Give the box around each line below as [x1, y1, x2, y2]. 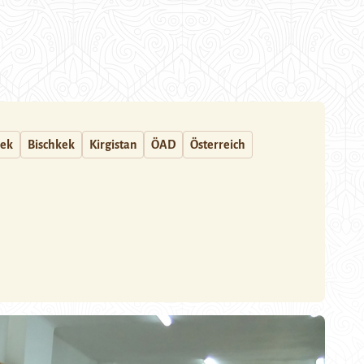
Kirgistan [89, 138, 136, 151]
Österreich [190, 138, 245, 151]
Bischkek [28, 138, 75, 151]
